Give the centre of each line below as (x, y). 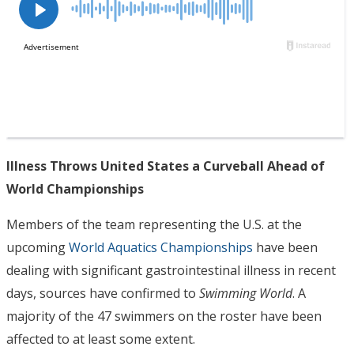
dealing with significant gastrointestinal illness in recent (171, 270)
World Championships (75, 189)
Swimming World (246, 293)
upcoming (38, 247)
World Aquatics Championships (161, 247)
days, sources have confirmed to (103, 293)
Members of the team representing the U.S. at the (154, 224)
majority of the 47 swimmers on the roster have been (164, 316)
